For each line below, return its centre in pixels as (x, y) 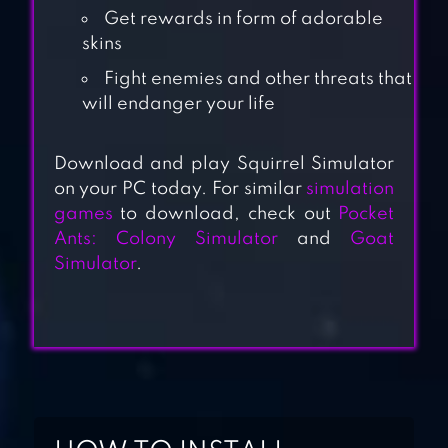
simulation (350, 189)
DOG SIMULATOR (275, 400)
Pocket (366, 214)
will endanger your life (178, 104)
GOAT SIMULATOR (281, 174)
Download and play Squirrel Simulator (224, 164)
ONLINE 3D (241, 317)
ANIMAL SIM (250, 287)
